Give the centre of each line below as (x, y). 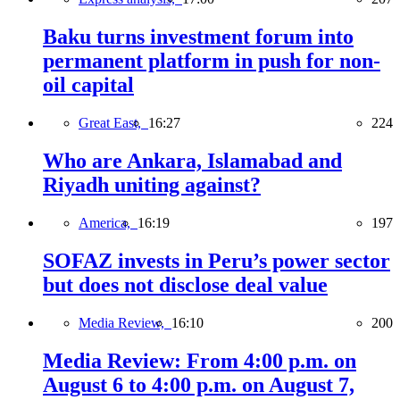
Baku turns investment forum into (198, 37)
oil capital (88, 85)
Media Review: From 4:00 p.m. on (200, 360)
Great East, (113, 122)
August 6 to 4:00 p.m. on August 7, (199, 384)
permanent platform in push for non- (212, 61)
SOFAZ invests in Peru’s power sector (217, 260)
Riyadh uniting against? (152, 184)
